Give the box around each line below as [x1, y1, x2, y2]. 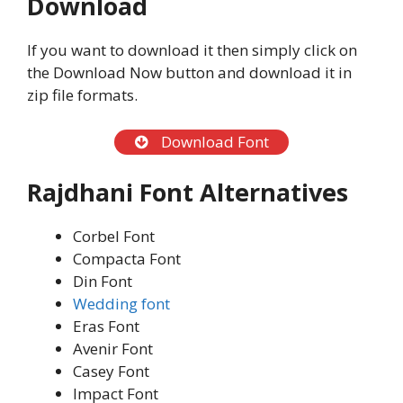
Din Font [73, 270, 132, 291]
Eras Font [73, 315, 139, 336]
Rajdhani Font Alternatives [27, 175, 348, 209]
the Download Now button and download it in [27, 62, 352, 84]
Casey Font [73, 360, 149, 381]
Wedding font [73, 292, 170, 314]
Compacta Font [73, 247, 181, 269]
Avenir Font [73, 337, 153, 359]
